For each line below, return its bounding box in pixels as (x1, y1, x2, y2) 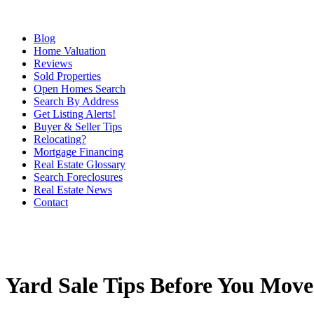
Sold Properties (34, 70, 101, 82)
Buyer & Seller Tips (34, 121, 122, 132)
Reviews (34, 57, 72, 69)
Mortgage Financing (34, 146, 123, 158)
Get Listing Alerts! (34, 108, 116, 120)
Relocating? (34, 133, 86, 145)
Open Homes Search (34, 83, 125, 95)
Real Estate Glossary (34, 158, 125, 170)
